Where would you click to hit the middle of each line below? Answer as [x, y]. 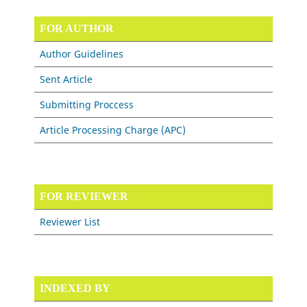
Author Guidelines [82, 54]
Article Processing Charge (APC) [113, 130]
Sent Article [66, 79]
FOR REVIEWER [84, 196]
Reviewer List [70, 222]
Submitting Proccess [87, 105]
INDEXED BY [75, 288]
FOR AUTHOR [77, 28]
